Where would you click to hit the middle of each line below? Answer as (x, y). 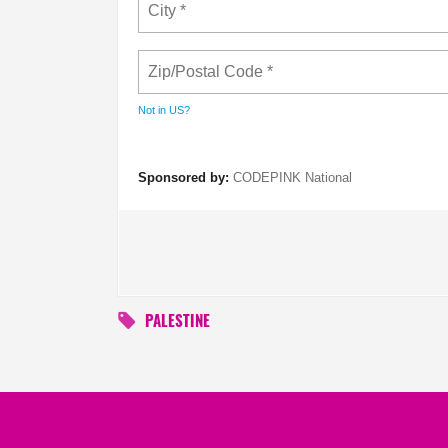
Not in (153, 110)
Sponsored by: (183, 178)
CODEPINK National (292, 178)
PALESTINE (177, 323)
